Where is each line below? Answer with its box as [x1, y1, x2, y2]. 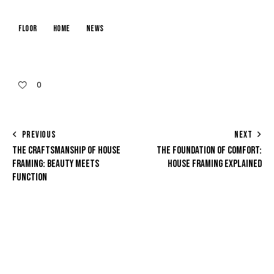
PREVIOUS [21, 129, 56, 141]
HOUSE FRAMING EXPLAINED [168, 158, 262, 171]
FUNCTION [12, 171, 47, 184]
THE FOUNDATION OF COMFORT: [157, 144, 262, 157]
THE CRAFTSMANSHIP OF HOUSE [12, 144, 120, 157]
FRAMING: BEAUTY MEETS [12, 158, 99, 171]
